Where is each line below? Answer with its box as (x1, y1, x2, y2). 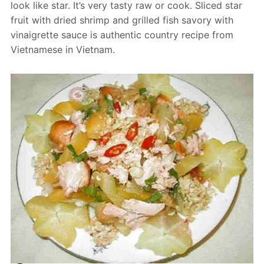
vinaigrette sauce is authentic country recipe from (10, 29, 233, 41)
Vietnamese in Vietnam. (10, 44, 115, 56)
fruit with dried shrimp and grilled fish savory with (10, 14, 233, 27)
